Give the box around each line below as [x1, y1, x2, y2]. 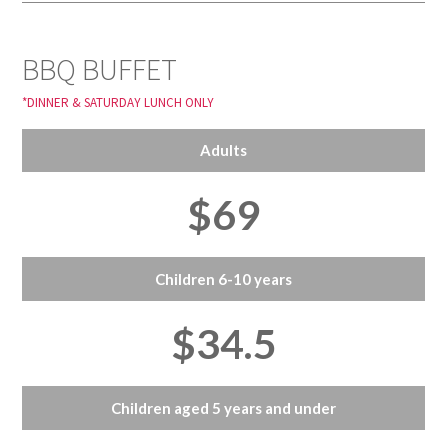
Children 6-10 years [155, 270, 293, 288]
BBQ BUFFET [22, 50, 178, 88]
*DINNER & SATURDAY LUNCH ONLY [22, 94, 215, 111]
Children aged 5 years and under [111, 399, 337, 417]
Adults [200, 141, 248, 159]
